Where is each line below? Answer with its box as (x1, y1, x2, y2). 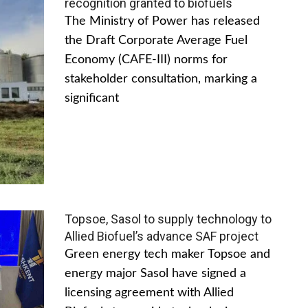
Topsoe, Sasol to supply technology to (65, 211, 272, 226)
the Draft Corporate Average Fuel (65, 34, 247, 47)
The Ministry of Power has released (65, 14, 260, 27)
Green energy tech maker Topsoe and (65, 247, 270, 261)
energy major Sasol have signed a (65, 267, 246, 280)
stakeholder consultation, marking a (65, 72, 257, 85)
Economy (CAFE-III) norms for (65, 53, 228, 66)
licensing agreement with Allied (65, 286, 234, 299)
